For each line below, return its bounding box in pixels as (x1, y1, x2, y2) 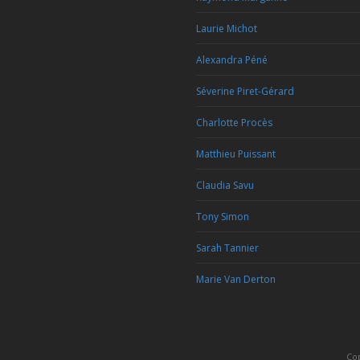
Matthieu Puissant (196, 147, 276, 161)
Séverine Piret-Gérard (196, 84, 294, 98)
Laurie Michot (196, 22, 257, 35)
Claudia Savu (196, 178, 254, 192)
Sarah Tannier (196, 241, 259, 255)
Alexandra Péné (196, 53, 268, 67)
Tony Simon (196, 210, 249, 223)
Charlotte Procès (196, 116, 272, 129)
